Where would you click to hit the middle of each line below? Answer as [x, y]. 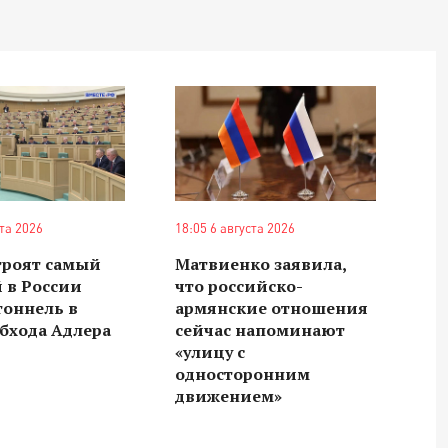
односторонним [242, 373]
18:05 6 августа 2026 [234, 227]
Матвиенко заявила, [260, 263]
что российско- [238, 285]
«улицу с [209, 351]
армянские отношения [271, 307]
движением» [228, 395]
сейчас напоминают [259, 329]
